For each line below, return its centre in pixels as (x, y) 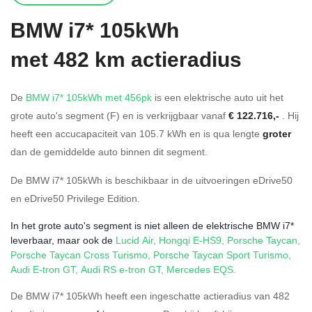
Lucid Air (134, 240)
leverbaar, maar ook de (63, 240)
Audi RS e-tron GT (121, 269)
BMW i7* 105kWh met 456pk (89, 97)
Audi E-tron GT (43, 269)
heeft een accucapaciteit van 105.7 (89, 133)
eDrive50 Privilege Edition (81, 198)
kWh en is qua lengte (215, 133)
